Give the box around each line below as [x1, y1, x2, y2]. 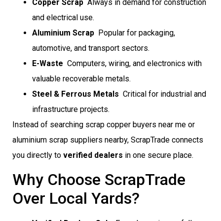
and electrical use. [32, 13, 94, 23]
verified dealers [63, 150, 123, 160]
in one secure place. [123, 150, 193, 160]
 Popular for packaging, [94, 28, 175, 38]
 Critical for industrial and [119, 89, 206, 99]
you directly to [12, 150, 63, 160]
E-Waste [32, 59, 63, 69]
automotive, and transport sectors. [32, 43, 149, 53]
